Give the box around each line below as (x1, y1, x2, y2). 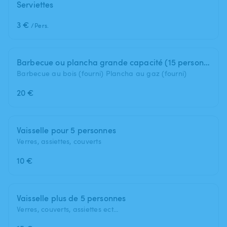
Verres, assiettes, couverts (17, 136, 101, 146)
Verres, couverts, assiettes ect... (17, 204, 119, 214)
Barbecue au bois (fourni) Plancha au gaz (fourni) (17, 68, 187, 78)
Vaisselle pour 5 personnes (17, 124, 116, 136)
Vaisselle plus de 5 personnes (17, 192, 126, 204)
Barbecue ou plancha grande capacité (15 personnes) (203, 56, 210, 68)
